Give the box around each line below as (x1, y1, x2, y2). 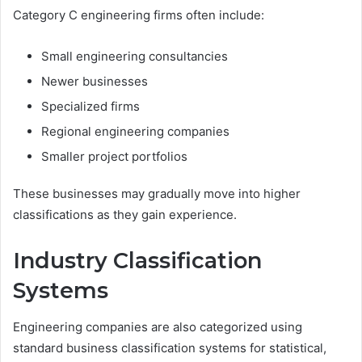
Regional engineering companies (41, 124, 229, 140)
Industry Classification (13, 247, 262, 275)
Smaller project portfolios (41, 149, 187, 165)
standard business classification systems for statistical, (13, 339, 326, 356)
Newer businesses (41, 74, 148, 90)
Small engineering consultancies (41, 48, 228, 65)
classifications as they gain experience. (13, 207, 237, 223)
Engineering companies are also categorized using (13, 318, 302, 335)
